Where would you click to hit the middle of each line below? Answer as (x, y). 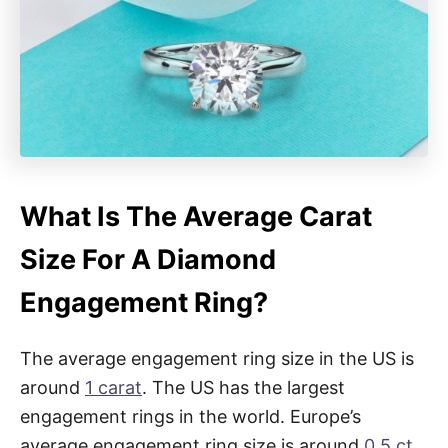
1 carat (113, 387)
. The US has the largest (243, 387)
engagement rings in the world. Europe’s (190, 416)
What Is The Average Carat (196, 216)
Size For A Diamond (148, 259)
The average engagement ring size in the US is (217, 358)
